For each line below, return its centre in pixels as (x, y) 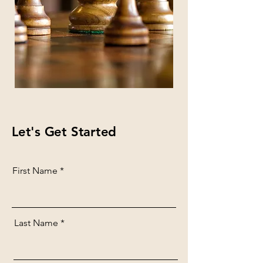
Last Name (36, 223)
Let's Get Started (64, 132)
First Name (35, 171)
